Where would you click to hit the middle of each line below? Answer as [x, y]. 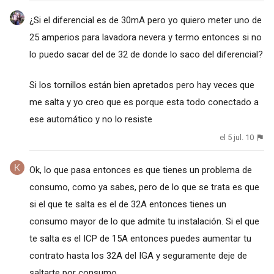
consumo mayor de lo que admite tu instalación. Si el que [144, 221]
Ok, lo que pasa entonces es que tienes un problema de [140, 170]
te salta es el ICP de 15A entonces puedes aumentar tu [140, 238]
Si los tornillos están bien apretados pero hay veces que [142, 85]
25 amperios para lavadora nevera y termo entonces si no [145, 38]
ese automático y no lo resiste [91, 120]
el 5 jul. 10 [237, 138]
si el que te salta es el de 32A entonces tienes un [128, 204]
